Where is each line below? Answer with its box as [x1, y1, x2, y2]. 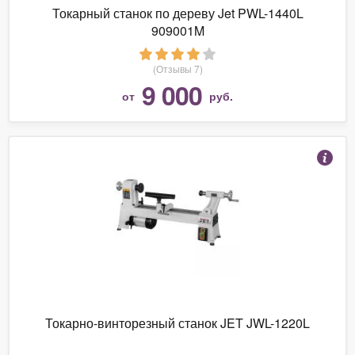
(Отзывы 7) [152, 61, 203, 75]
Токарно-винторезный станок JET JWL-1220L [45, 313, 310, 332]
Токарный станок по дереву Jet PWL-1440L [52, 3, 303, 22]
